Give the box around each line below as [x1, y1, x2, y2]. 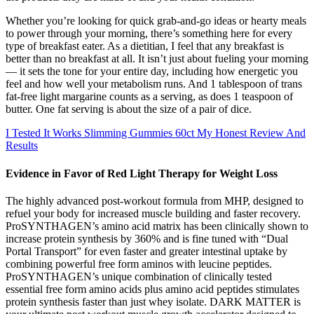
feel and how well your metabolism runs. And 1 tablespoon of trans [6, 78, 302, 90]
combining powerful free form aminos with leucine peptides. [6, 257, 272, 270]
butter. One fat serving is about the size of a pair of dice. [6, 103, 252, 116]
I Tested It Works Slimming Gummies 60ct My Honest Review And [6, 127, 306, 139]
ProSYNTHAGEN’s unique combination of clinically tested [6, 270, 272, 282]
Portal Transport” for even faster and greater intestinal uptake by [6, 245, 287, 257]
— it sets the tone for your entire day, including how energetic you [6, 65, 298, 78]
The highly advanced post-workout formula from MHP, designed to [6, 194, 303, 207]
